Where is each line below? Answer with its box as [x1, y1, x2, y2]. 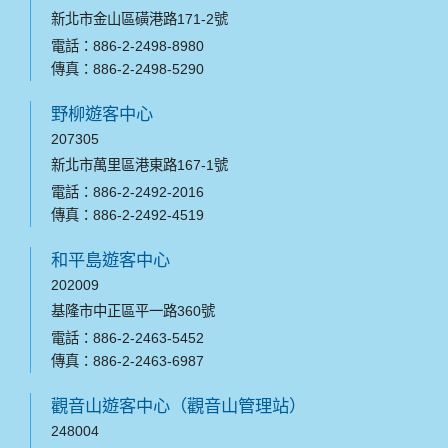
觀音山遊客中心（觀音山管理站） [51, 396, 306, 417]
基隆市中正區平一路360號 [51, 303, 219, 320]
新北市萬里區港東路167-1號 [51, 157, 228, 174]
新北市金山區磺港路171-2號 [51, 11, 228, 28]
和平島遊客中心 [51, 250, 170, 271]
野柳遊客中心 [51, 104, 153, 125]
